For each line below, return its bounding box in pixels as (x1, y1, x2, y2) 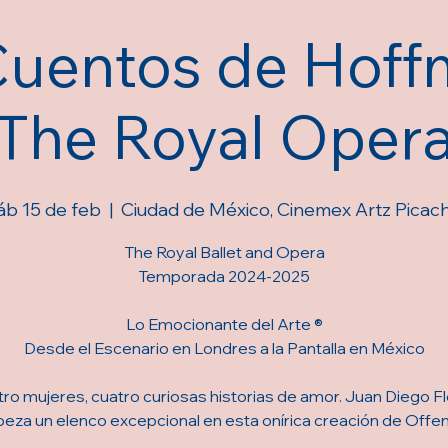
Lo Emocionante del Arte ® (125, 313, 323, 334)
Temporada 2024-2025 (138, 265, 310, 286)
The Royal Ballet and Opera (123, 241, 325, 262)
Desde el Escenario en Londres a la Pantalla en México (23, 337, 425, 358)
